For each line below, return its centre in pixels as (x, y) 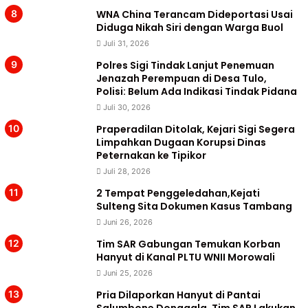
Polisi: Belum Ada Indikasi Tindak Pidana (197, 91)
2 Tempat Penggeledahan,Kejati (178, 193)
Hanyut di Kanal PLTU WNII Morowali (186, 257)
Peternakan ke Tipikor (151, 155)
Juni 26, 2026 (128, 222)
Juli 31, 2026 (126, 43)
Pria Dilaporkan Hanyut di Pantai (178, 295)
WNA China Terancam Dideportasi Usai (195, 14)
